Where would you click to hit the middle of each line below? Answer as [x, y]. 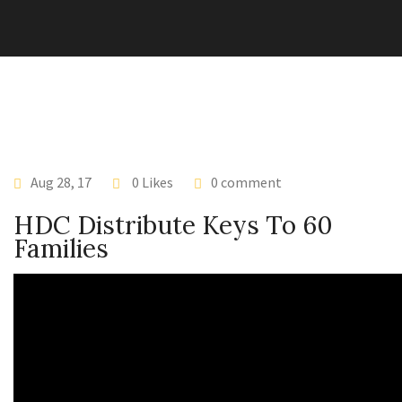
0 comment [246, 182]
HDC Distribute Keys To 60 [173, 225]
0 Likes [151, 182]
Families [61, 249]
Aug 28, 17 [61, 182]
